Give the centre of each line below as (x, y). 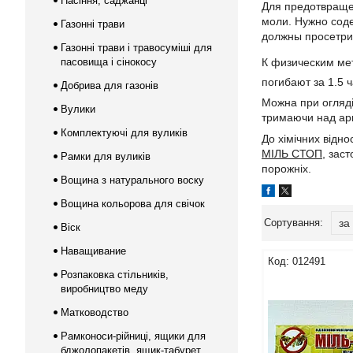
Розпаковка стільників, (115, 275)
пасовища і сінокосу (109, 62)
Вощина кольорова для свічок (133, 204)
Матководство (95, 312)
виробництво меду (104, 289)
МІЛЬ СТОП (292, 154)
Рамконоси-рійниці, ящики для (133, 336)
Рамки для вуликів (106, 156)
